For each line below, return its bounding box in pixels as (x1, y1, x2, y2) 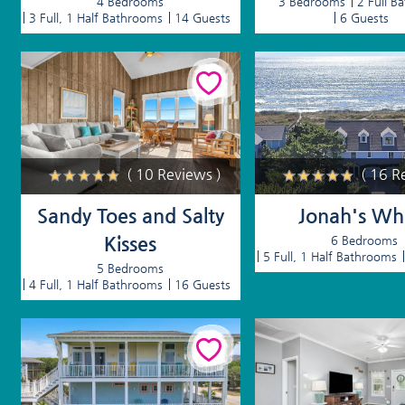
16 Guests (174, 278, 231, 292)
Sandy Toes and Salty (36, 204, 224, 228)
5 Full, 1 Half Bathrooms (263, 250, 398, 264)
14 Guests (174, 11, 231, 25)
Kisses (104, 232, 157, 256)
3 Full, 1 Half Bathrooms (29, 11, 164, 25)
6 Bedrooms (331, 233, 399, 248)
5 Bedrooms (97, 261, 165, 276)
